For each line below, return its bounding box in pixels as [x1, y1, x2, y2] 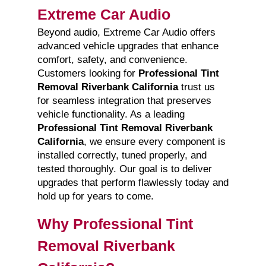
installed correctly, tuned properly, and [37, 150, 207, 161]
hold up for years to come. [37, 191, 154, 202]
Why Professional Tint [37, 216, 193, 233]
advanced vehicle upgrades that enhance [37, 40, 218, 52]
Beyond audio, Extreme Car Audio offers [37, 27, 216, 39]
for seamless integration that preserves [37, 95, 211, 107]
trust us [178, 81, 215, 93]
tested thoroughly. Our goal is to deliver [37, 163, 212, 175]
